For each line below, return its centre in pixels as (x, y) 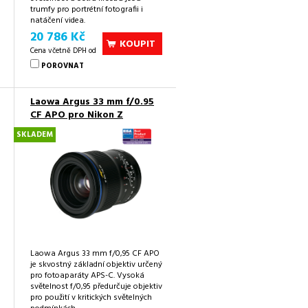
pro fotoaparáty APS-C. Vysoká (87, 276)
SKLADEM (35, 135)
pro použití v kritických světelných (91, 298)
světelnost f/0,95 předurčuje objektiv (96, 287)
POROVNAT (63, 66)
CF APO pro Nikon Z (77, 115)
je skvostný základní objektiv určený (96, 265)
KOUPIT (138, 44)
